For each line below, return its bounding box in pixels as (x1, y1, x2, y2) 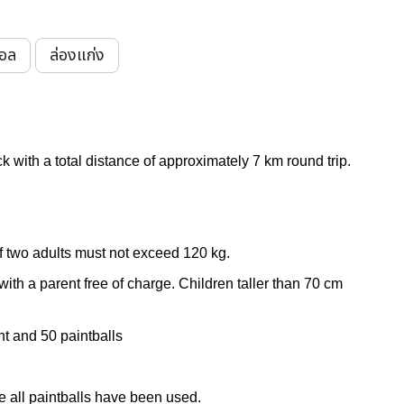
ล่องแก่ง (49, 43, 105, 68)
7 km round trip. (252, 153, 351, 169)
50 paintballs (40, 328, 123, 344)
